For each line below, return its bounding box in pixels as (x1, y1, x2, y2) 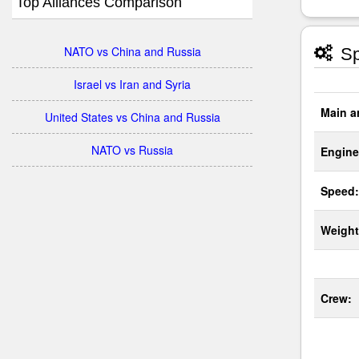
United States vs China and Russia (44, 109, 220, 125)
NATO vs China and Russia (63, 43, 201, 59)
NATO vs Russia (91, 142, 173, 158)
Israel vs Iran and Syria (74, 76, 191, 92)
